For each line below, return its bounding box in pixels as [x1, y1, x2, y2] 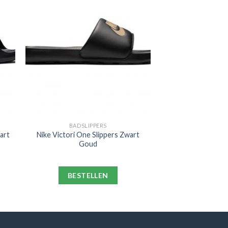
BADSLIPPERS [69, 122, 107, 129]
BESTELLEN [67, 171, 108, 180]
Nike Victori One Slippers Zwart [36, 130, 139, 139]
